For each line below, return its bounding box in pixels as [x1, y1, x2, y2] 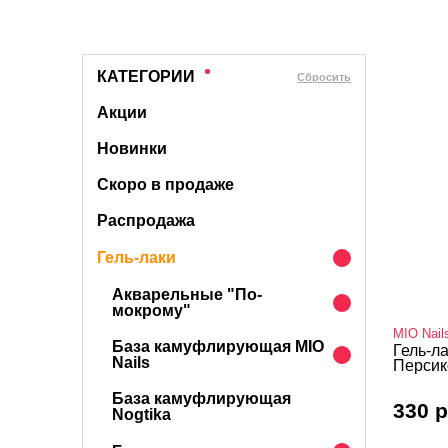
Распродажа [97, 212, 195, 229]
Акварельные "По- [112, 286, 262, 303]
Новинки [97, 140, 167, 157]
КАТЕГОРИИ [97, 68, 195, 85]
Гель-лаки [97, 249, 176, 266]
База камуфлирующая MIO [112, 338, 324, 355]
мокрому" [112, 302, 191, 319]
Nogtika [112, 406, 171, 423]
